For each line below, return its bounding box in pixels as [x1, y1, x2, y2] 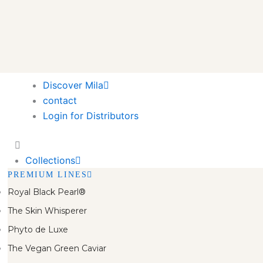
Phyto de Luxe [8, 224, 68, 235]
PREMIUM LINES [8, 170, 87, 179]
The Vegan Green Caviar [8, 243, 106, 254]
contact [43, 95, 77, 106]
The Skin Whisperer [8, 205, 87, 216]
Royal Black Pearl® [8, 187, 86, 197]
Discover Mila [43, 79, 103, 91]
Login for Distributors [43, 110, 139, 122]
